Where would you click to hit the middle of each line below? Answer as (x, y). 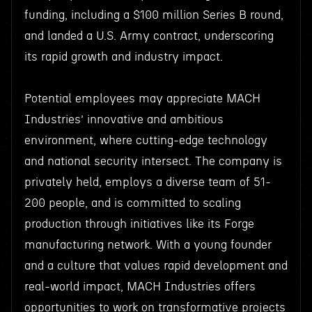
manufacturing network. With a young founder (148, 245)
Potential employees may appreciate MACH (142, 99)
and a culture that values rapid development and (156, 266)
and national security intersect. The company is (153, 161)
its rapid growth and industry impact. (123, 57)
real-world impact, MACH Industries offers (140, 287)
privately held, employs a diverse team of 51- (147, 182)
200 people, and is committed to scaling (132, 203)
